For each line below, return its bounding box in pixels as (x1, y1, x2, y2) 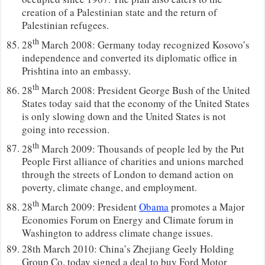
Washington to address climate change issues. (22, 225, 214, 240)
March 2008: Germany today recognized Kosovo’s (39, 37, 250, 51)
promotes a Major (169, 199, 245, 214)
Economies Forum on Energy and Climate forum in (22, 212, 234, 227)
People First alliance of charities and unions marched (22, 154, 244, 169)
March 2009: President (39, 199, 140, 214)
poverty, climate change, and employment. (22, 180, 198, 195)
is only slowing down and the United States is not (22, 109, 227, 123)
